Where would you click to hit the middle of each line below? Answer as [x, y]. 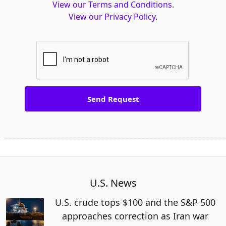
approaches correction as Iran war [135, 216]
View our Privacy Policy [112, 16]
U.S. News [113, 183]
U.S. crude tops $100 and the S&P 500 [135, 202]
